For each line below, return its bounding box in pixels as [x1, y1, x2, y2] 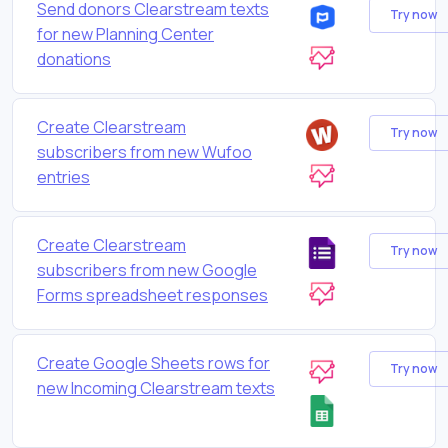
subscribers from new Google [37, 258, 257, 281]
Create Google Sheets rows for [37, 351, 270, 374]
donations [37, 47, 111, 70]
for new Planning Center [37, 22, 214, 45]
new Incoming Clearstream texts [37, 376, 275, 399]
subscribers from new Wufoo [37, 140, 252, 163]
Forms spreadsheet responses [37, 283, 268, 306]
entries [37, 165, 90, 188]
